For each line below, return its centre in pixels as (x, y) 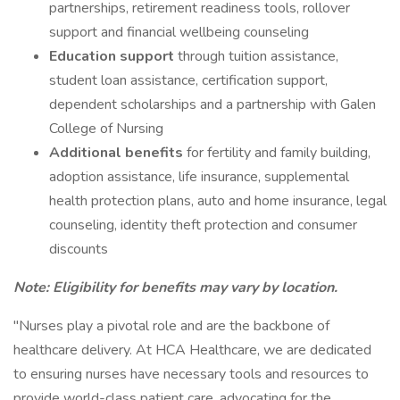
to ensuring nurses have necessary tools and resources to (191, 374)
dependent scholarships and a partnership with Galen (212, 104)
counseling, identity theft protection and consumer (203, 225)
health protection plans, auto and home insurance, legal (218, 201)
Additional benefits (118, 153)
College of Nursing (106, 129)
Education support (113, 56)
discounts (79, 249)
